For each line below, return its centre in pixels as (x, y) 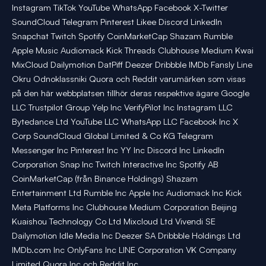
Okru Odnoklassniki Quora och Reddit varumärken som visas (129, 79)
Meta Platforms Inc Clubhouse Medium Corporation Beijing (124, 207)
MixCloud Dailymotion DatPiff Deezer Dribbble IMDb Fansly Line (132, 65)
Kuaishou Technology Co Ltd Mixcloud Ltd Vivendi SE (114, 221)
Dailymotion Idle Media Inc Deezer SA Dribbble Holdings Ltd (126, 236)
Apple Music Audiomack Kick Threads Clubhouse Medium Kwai (133, 50)
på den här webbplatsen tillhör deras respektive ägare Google (131, 93)
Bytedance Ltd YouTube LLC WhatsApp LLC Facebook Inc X (125, 122)
